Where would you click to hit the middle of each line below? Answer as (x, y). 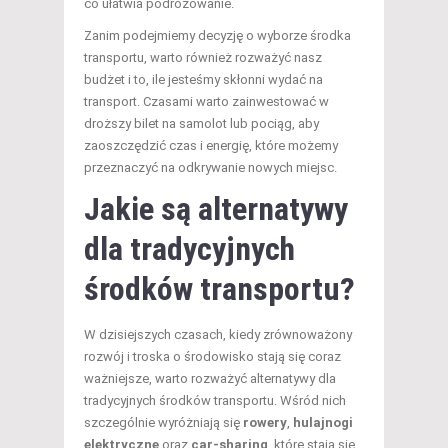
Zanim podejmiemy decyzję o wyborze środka (217, 35)
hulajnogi (323, 422)
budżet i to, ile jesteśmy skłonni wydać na (203, 79)
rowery (265, 422)
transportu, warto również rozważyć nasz (203, 57)
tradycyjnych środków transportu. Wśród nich (215, 400)
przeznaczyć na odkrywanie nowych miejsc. (210, 167)
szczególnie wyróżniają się (163, 422)
